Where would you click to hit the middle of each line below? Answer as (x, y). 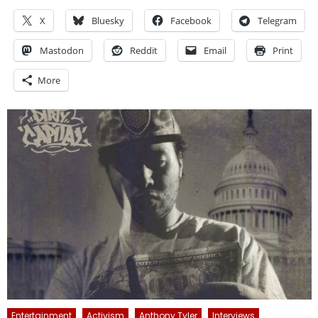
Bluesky (108, 20)
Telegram (278, 20)
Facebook (191, 20)
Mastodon (62, 50)
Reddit (144, 50)
